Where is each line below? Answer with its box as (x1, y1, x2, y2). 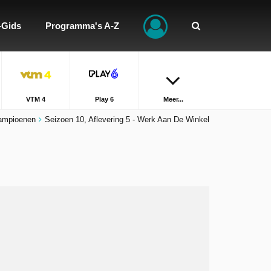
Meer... (163, 96, 183, 103)
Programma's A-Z (45, 21, 119, 31)
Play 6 (94, 96, 114, 103)
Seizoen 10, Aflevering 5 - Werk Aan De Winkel (45, 115, 209, 124)
